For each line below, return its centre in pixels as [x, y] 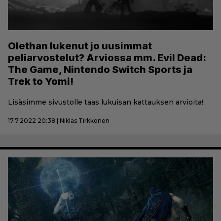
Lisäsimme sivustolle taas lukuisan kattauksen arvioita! [106, 102]
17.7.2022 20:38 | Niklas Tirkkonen [59, 120]
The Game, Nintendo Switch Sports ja [100, 69]
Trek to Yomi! [41, 81]
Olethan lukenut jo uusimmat [80, 46]
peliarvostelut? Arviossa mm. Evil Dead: [107, 57]
